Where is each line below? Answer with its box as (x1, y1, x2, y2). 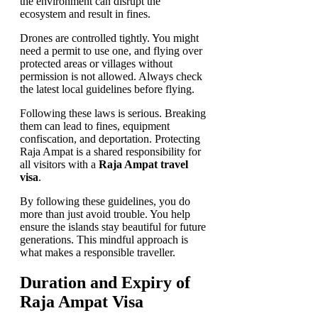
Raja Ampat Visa (20, 292, 143, 311)
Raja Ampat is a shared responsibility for (20, 145, 201, 158)
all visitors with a (20, 158, 99, 170)
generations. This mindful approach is (20, 233, 188, 246)
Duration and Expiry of (20, 273, 190, 292)
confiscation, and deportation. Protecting (20, 132, 200, 145)
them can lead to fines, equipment (20, 119, 170, 132)
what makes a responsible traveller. (20, 246, 175, 258)
